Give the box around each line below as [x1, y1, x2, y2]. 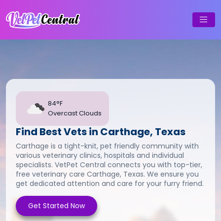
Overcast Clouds [48, 109, 102, 118]
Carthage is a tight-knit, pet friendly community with [16, 141, 199, 151]
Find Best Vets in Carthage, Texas [16, 125, 185, 139]
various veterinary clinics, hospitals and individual [16, 150, 184, 160]
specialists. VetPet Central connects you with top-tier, [16, 160, 202, 170]
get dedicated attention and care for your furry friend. [16, 179, 204, 188]
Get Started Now [28, 201, 85, 211]
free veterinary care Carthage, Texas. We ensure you [16, 169, 199, 179]
